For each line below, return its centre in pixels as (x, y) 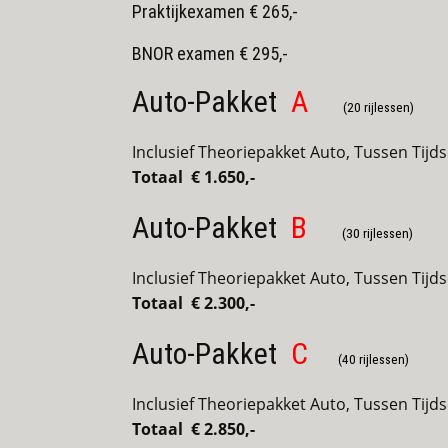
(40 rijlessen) (373, 360)
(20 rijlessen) (378, 108)
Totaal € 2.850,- (193, 429)
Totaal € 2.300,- (193, 303)
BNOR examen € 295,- (210, 54)
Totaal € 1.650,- (193, 177)
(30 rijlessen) (377, 234)
